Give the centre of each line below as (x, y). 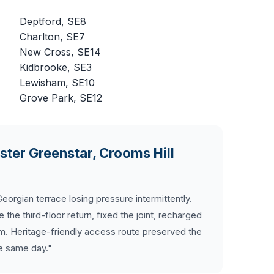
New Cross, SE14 (60, 52)
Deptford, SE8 (53, 21)
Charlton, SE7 (52, 37)
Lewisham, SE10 (57, 83)
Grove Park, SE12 (61, 98)
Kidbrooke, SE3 (56, 67)
